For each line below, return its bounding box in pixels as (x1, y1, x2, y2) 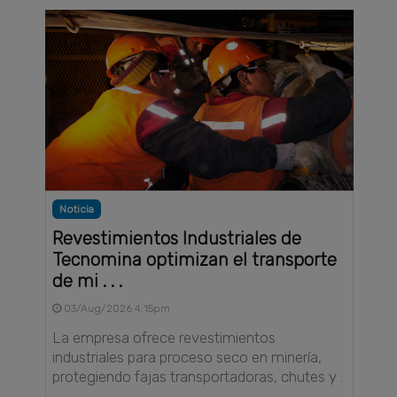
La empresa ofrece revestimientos (52, 328, 276, 346)
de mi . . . (52, 269, 123, 292)
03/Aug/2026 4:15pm (61, 301, 171, 315)
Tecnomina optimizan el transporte (52, 248, 338, 270)
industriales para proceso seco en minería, (52, 347, 323, 366)
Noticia (59, 202, 95, 215)
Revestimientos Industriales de (52, 227, 302, 249)
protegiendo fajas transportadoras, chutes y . (52, 367, 344, 385)
